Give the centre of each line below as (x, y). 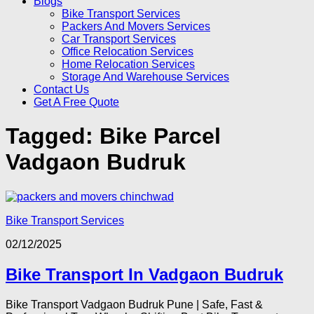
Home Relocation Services (128, 64)
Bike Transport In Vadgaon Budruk (144, 274)
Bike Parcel (160, 136)
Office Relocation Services (128, 52)
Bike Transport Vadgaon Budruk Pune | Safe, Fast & (134, 304)
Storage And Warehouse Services (145, 77)
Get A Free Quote (76, 102)
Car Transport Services (119, 39)
